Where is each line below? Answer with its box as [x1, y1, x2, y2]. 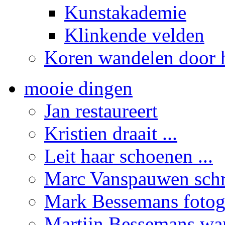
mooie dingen [24, 77, 133, 99]
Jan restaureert [44, 99, 158, 122]
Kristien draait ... [44, 122, 177, 144]
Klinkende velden [64, 24, 204, 46]
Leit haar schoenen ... [44, 145, 213, 167]
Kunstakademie [64, 1, 186, 23]
